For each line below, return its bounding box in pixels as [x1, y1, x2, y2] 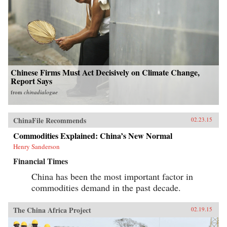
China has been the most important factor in [31, 170, 193, 183]
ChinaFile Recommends [13, 115, 86, 126]
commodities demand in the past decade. [31, 181, 181, 194]
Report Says [11, 75, 52, 87]
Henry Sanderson [13, 142, 60, 152]
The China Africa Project [13, 205, 91, 216]
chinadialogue [24, 88, 58, 96]
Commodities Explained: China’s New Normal [13, 130, 172, 142]
